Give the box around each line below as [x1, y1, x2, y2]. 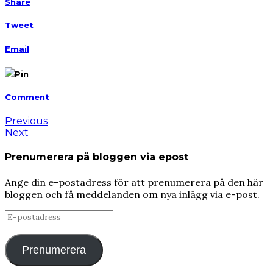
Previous [5, 115, 48, 127]
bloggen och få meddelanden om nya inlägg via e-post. [5, 188, 260, 200]
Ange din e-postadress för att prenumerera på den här [5, 175, 263, 188]
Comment [5, 91, 49, 102]
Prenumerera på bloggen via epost [5, 151, 188, 163]
